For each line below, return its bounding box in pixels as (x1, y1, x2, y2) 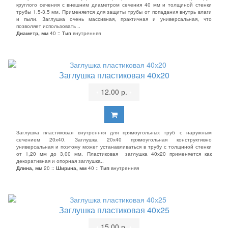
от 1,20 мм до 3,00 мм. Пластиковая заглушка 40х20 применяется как (16, 150, 212, 157)
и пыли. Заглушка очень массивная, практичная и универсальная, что (16, 15, 212, 22)
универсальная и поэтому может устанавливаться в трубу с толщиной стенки (16, 143, 212, 150)
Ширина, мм (56, 164, 87, 172)
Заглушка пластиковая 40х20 (59, 69, 169, 81)
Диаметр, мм (16, 30, 48, 37)
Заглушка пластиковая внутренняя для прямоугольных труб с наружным (16, 129, 212, 136)
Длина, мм (16, 164, 42, 172)
